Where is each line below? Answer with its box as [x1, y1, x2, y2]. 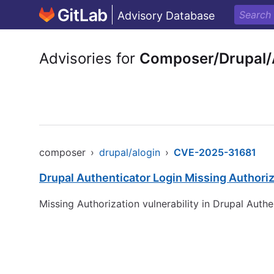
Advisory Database [117, 9, 215, 22]
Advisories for [39, 50, 139, 67]
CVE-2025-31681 [174, 146, 256, 158]
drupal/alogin [99, 146, 160, 158]
